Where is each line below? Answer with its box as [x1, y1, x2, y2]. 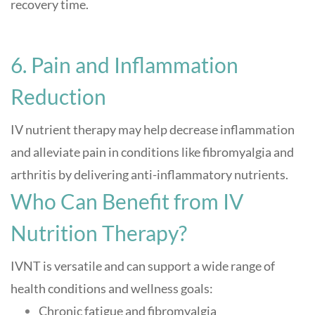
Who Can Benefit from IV [11, 188, 243, 214]
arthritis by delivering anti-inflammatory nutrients [11, 167, 285, 183]
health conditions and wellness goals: [11, 281, 213, 297]
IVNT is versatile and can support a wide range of [11, 258, 275, 274]
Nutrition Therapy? [11, 220, 187, 246]
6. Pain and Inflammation [11, 52, 238, 78]
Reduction [11, 84, 106, 110]
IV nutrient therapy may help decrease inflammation [11, 122, 295, 138]
